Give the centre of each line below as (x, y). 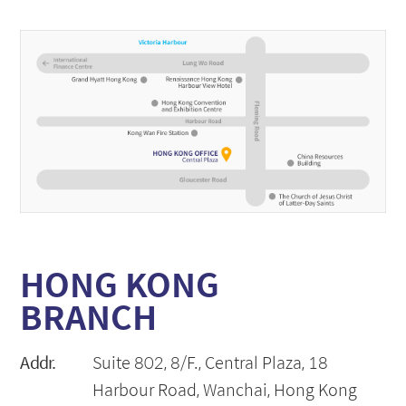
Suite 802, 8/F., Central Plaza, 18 (211, 362)
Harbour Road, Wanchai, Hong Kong (225, 390)
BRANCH (89, 317)
